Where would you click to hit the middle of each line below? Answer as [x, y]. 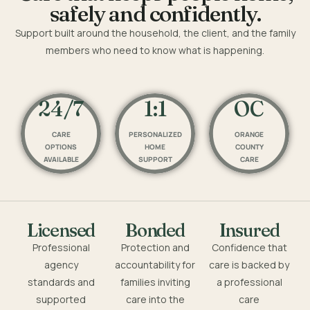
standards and [61, 282]
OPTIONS [61, 146]
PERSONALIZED [155, 134]
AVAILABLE [61, 159]
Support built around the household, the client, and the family [155, 33]
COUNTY [249, 146]
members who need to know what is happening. [155, 50]
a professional [249, 282]
